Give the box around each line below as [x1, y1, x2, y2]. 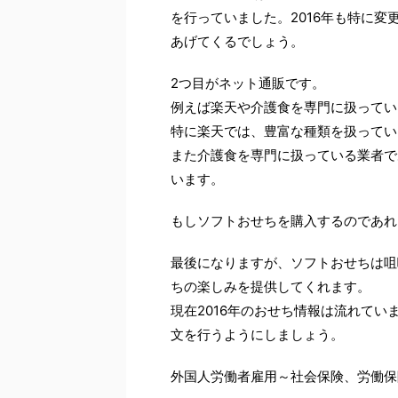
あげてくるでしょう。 [171, 32, 304, 50]
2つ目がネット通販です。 [171, 74, 325, 92]
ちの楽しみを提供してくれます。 [171, 277, 370, 295]
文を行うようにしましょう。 [171, 325, 344, 343]
